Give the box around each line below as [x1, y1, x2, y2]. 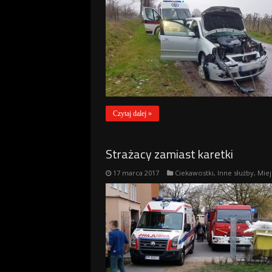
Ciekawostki [174, 168, 214, 177]
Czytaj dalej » [112, 109, 152, 118]
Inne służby [217, 168, 254, 177]
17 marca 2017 [112, 168, 159, 177]
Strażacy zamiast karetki [105, 144, 233, 163]
